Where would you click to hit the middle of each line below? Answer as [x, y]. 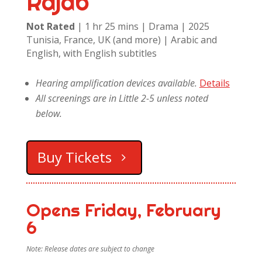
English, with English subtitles [91, 54]
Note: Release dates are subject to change [90, 249]
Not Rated [50, 27]
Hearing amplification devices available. [117, 83]
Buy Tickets [74, 157]
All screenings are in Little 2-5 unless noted [122, 99]
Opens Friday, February [123, 210]
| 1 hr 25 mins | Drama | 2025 [143, 27]
